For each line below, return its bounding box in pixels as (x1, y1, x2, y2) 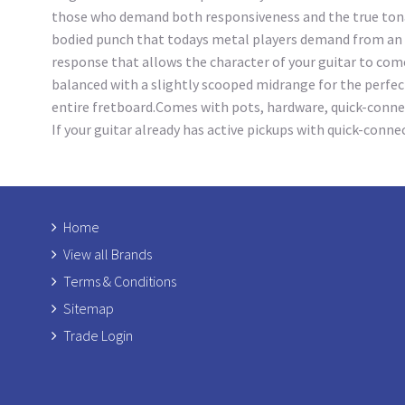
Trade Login (63, 325, 133, 344)
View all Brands (63, 244, 152, 263)
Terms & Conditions (63, 271, 176, 290)
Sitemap (63, 298, 114, 317)
